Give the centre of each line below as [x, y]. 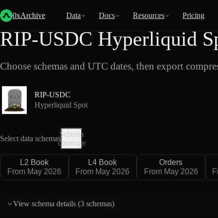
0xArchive [29, 15]
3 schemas [96, 204]
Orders [171, 162]
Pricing [193, 15]
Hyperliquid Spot [61, 105]
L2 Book [34, 162]
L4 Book [103, 162]
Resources [149, 15]
